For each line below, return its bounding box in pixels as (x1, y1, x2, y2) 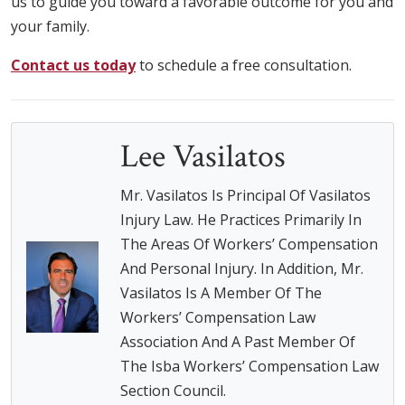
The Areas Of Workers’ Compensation (119, 233, 378, 254)
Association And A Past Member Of (119, 331, 355, 352)
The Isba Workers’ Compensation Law (119, 355, 379, 376)
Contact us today (11, 54, 136, 75)
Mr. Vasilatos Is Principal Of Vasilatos (119, 184, 371, 205)
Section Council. (119, 380, 226, 400)
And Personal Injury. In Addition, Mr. (119, 258, 363, 278)
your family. (11, 15, 89, 36)
